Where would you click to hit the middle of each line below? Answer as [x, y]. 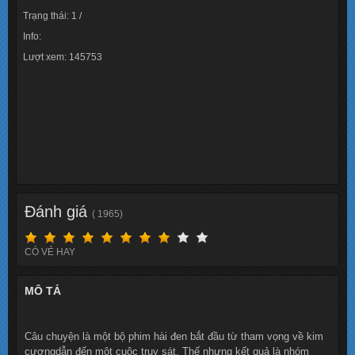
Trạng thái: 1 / [52, 15]
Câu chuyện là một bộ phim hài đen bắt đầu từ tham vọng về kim [174, 337]
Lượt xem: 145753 [63, 57]
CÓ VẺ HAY [50, 252]
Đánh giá [58, 211]
